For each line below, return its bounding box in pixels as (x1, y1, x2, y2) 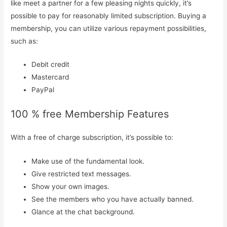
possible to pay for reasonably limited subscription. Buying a (11, 11, 207, 20)
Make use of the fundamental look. (31, 157, 145, 165)
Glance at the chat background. (31, 207, 135, 216)
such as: (11, 36, 39, 45)
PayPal (31, 86, 55, 94)
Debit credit (31, 60, 70, 69)
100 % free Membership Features (11, 107, 169, 120)
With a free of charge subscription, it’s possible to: (11, 133, 174, 141)
